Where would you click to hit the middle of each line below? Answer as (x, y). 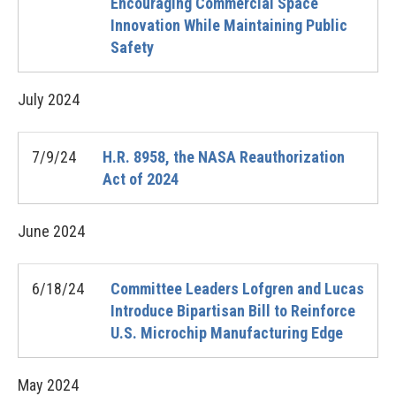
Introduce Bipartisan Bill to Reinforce (233, 311)
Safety (132, 47)
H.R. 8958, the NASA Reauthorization (224, 157)
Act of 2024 (141, 179)
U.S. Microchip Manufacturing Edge (227, 333)
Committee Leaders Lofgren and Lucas (237, 289)
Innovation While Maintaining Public (229, 25)
